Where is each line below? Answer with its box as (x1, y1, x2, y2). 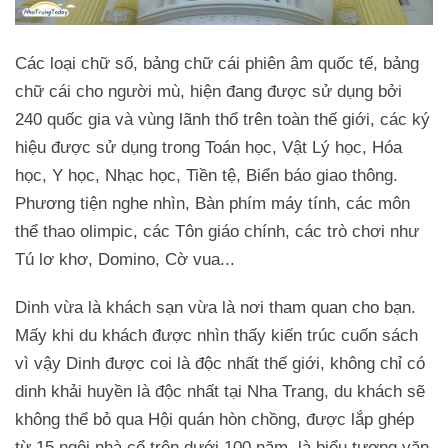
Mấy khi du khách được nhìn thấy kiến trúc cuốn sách (15, 326, 418, 346)
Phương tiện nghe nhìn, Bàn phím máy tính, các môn (15, 194, 410, 214)
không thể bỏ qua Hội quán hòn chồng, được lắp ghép (15, 410, 414, 430)
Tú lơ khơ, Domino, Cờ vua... (15, 250, 235, 270)
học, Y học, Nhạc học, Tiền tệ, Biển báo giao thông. (15, 166, 398, 186)
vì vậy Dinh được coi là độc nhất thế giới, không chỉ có (15, 354, 425, 374)
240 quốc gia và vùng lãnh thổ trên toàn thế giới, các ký (15, 110, 430, 130)
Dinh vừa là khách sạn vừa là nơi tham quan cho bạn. (15, 298, 416, 318)
